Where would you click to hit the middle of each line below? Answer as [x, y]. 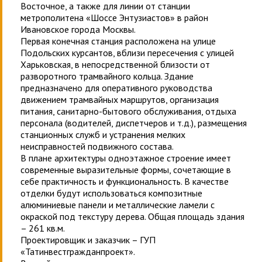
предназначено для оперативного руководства [116, 88]
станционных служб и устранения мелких [103, 135]
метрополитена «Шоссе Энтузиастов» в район [114, 18]
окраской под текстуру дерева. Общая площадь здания [132, 216]
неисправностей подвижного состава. [97, 146]
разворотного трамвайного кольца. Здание [107, 76]
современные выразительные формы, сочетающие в [126, 170]
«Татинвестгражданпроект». [78, 251]
